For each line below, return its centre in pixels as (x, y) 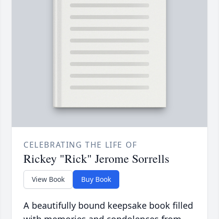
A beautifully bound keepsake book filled (108, 206)
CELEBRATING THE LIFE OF (80, 145)
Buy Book (96, 179)
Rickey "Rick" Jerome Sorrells (96, 159)
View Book (48, 179)
